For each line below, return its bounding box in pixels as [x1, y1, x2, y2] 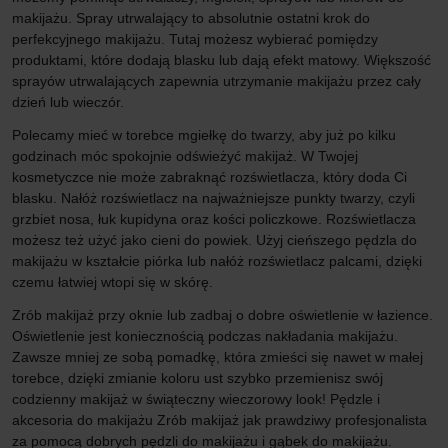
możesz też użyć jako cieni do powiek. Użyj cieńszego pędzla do [12, 231, 417, 248]
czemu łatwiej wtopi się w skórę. [12, 273, 213, 290]
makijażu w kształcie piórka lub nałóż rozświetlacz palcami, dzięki [12, 252, 422, 269]
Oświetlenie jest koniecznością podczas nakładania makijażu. [12, 327, 398, 344]
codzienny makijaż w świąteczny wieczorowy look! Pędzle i [12, 390, 380, 407]
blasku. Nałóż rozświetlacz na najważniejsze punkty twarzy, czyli [12, 189, 415, 206]
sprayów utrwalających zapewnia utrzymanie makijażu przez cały [12, 72, 421, 89]
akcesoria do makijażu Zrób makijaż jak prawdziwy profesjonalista [12, 411, 427, 428]
